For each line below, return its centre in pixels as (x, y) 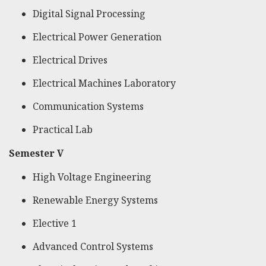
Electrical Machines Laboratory (104, 83)
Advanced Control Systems (93, 247)
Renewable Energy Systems (95, 200)
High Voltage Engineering (92, 177)
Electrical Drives (70, 60)
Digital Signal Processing (89, 14)
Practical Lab (63, 130)
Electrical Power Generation (97, 37)
